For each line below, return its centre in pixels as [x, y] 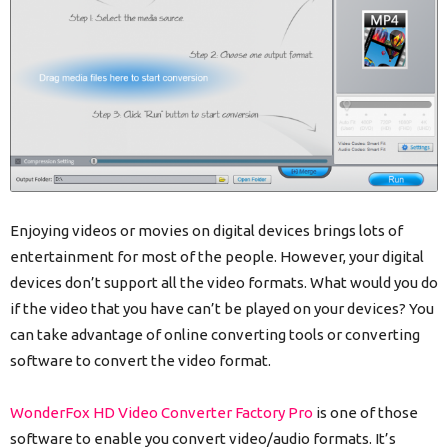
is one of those [365, 412]
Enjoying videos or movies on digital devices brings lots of [206, 230]
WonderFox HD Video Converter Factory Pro [161, 412]
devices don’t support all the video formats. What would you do [224, 282]
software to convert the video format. [140, 360]
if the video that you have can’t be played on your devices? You [222, 308]
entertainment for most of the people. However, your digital [217, 256]
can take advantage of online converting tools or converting [215, 334]
